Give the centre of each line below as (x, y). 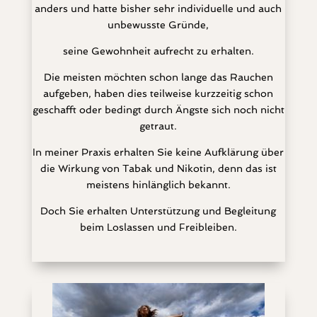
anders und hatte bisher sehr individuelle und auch (158, 8)
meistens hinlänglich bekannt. (158, 185)
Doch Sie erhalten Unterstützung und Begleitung (158, 211)
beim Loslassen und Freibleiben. (158, 227)
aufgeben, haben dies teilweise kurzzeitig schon (158, 93)
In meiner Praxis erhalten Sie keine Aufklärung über (158, 152)
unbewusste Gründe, (158, 25)
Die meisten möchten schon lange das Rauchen (158, 77)
